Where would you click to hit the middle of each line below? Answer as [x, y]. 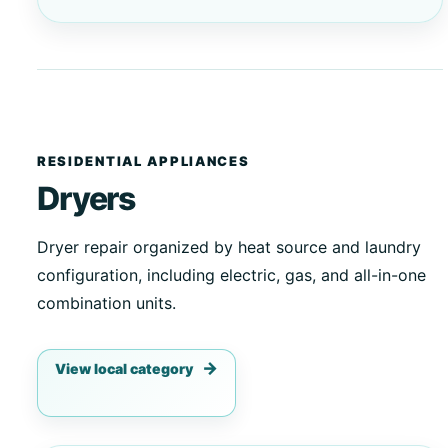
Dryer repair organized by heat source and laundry [228, 246]
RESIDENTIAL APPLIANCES [143, 160]
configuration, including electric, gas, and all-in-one [231, 274]
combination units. [106, 302]
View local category [123, 368]
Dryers [86, 199]
